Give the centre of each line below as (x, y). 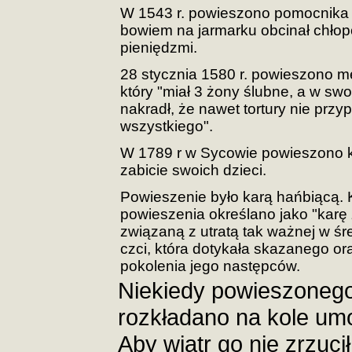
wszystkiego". (167, 126)
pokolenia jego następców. (210, 266)
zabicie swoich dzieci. (193, 170)
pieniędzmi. (159, 48)
